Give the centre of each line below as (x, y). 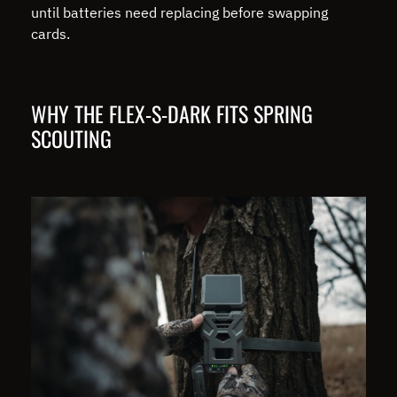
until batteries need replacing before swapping (179, 13)
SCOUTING (74, 139)
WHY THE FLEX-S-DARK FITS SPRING (172, 114)
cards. (52, 34)
